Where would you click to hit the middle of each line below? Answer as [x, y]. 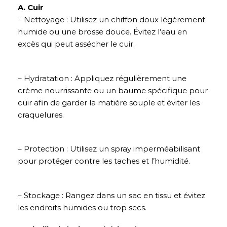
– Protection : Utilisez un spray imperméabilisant [109, 149]
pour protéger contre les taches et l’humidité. [104, 161]
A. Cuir [31, 8]
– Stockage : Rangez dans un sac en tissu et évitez [111, 195]
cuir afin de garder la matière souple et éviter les [109, 102]
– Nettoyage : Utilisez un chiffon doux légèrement [111, 20]
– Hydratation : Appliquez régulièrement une [102, 78]
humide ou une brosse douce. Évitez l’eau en [102, 32]
